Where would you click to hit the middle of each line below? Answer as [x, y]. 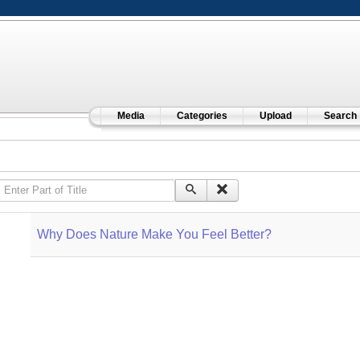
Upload [275, 116]
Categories [202, 116]
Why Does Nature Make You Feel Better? [154, 234]
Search [340, 116]
